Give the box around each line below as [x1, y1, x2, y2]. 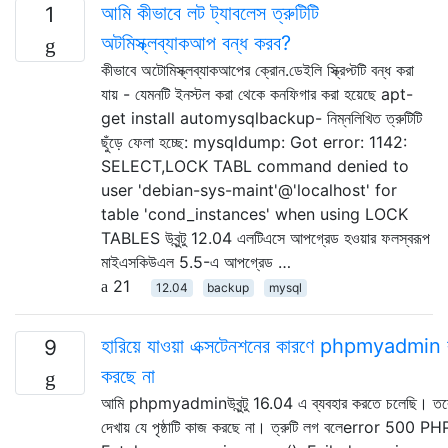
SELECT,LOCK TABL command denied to [101, 155, 409, 176]
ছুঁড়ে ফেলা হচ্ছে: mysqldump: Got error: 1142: [101, 131, 407, 152]
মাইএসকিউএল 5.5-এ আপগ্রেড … [101, 251, 291, 272]
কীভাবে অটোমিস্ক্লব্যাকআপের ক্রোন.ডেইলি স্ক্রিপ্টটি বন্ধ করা [101, 59, 414, 80]
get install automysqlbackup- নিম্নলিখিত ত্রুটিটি [101, 107, 422, 128]
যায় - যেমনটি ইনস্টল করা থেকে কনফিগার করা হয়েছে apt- [101, 83, 413, 104]
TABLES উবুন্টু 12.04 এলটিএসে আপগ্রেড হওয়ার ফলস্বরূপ [101, 227, 430, 248]
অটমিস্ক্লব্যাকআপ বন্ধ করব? [101, 30, 291, 55]
